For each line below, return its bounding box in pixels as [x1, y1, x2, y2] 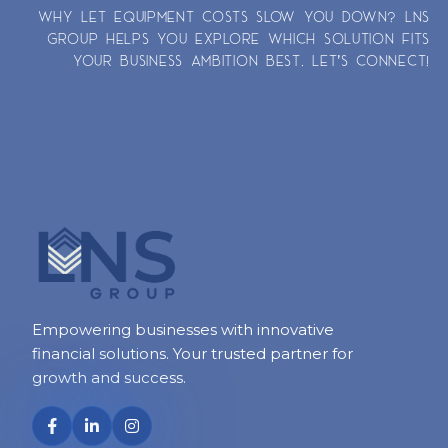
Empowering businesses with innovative [32, 320, 334, 340]
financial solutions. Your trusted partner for [32, 344, 353, 364]
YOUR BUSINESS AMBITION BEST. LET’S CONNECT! [72, 50, 430, 69]
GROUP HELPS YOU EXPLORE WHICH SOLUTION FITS [46, 28, 430, 47]
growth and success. [32, 368, 186, 388]
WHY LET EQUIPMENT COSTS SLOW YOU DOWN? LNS [37, 6, 430, 25]
